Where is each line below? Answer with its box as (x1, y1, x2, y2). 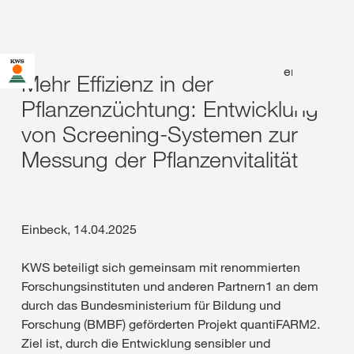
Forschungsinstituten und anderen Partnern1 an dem (21, 278, 318, 294)
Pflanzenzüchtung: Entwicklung (21, 95, 318, 122)
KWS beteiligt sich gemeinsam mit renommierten (21, 259, 300, 275)
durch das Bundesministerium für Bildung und (21, 297, 281, 313)
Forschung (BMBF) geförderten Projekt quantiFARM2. (21, 316, 320, 332)
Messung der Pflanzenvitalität (21, 145, 298, 173)
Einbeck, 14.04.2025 (21, 221, 137, 237)
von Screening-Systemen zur (21, 120, 298, 148)
